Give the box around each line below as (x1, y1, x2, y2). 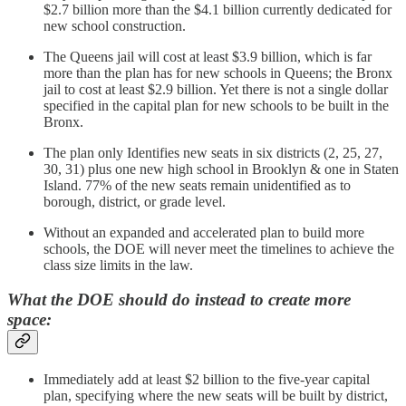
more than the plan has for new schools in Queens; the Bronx (43, 64, 392, 81)
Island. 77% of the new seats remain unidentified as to (43, 177, 351, 193)
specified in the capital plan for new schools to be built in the (43, 97, 389, 113)
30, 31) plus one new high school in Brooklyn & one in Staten (43, 160, 399, 177)
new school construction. (43, 17, 186, 34)
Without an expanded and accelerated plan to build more (43, 224, 364, 240)
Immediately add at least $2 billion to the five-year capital (43, 372, 370, 388)
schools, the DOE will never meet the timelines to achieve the (43, 240, 394, 256)
